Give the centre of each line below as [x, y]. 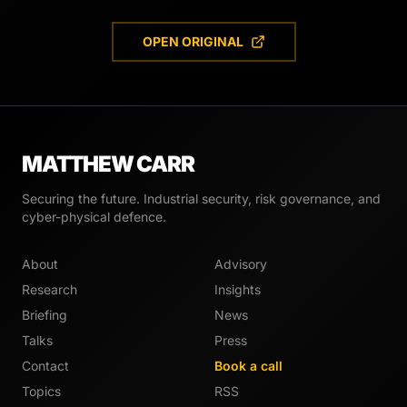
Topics [41, 392]
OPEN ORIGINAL [193, 42]
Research [50, 290]
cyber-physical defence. [94, 217]
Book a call [248, 366]
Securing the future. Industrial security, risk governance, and [201, 199]
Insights [238, 290]
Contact [45, 366]
